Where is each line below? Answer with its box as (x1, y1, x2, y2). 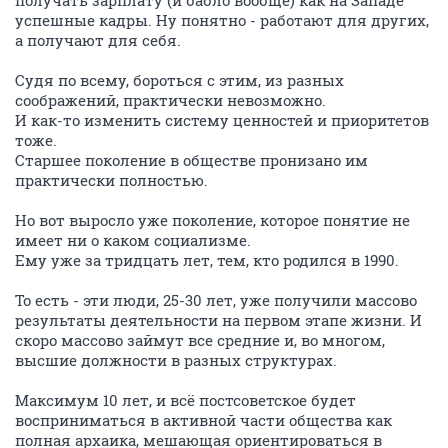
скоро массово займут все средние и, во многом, (15, 330, 385, 350)
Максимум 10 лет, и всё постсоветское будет (15, 390, 356, 410)
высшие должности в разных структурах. (15, 350, 337, 370)
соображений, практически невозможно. (15, 90, 326, 110)
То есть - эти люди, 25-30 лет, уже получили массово (15, 290, 417, 310)
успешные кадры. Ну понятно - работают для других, (15, 10, 429, 30)
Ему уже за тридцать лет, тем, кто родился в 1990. (15, 250, 399, 270)
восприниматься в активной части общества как (15, 410, 392, 430)
